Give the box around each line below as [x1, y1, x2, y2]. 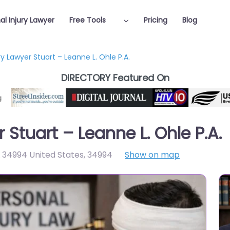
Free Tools [69, 15, 106, 25]
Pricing [143, 15, 167, 25]
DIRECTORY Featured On [61, 71, 169, 84]
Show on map [125, 149, 180, 161]
